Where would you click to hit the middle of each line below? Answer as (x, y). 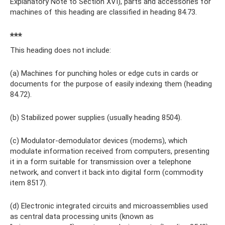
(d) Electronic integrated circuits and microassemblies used (109, 206)
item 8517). (29, 183)
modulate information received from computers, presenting (110, 151)
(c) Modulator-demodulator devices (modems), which (99, 141)
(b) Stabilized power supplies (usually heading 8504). (96, 118)
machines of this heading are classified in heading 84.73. (103, 12)
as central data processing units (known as (82, 217)
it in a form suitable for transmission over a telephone (101, 162)
